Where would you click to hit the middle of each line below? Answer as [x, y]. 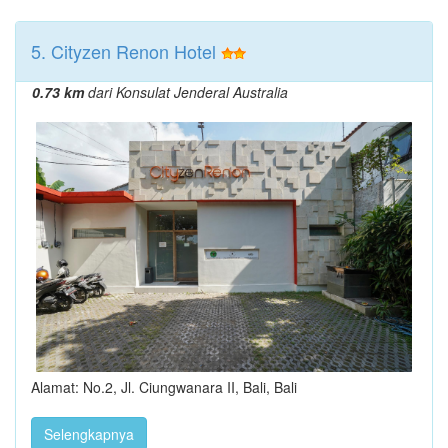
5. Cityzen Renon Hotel [123, 50]
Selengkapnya [89, 434]
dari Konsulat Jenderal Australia [186, 91]
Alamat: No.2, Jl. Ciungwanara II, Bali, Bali [164, 387]
